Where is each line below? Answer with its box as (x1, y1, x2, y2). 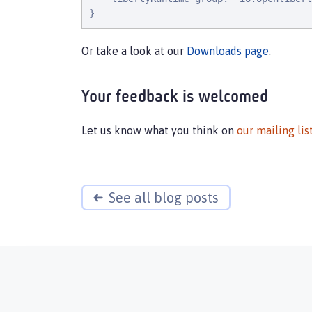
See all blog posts (109, 189, 219, 205)
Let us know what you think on (81, 124, 237, 136)
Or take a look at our (81, 45, 187, 57)
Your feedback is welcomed (81, 89, 268, 106)
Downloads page (187, 45, 269, 57)
